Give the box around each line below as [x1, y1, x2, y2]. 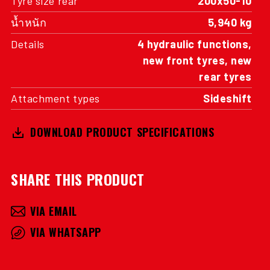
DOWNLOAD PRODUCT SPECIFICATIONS [30, 124, 215, 140]
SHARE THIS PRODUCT [11, 168, 145, 190]
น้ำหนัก [11, 16, 47, 29]
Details [11, 37, 45, 51]
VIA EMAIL [30, 203, 78, 219]
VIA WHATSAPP [30, 224, 101, 240]
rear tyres [199, 70, 252, 83]
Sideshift [202, 92, 252, 105]
